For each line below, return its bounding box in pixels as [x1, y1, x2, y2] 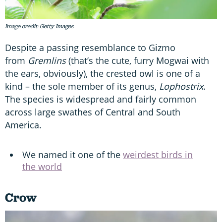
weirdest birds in [123, 148, 193, 161]
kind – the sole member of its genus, [5, 80, 159, 92]
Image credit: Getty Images [5, 22, 73, 30]
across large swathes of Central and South [5, 106, 180, 118]
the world [22, 160, 62, 172]
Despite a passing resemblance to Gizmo [5, 41, 175, 54]
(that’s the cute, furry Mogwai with [66, 54, 209, 66]
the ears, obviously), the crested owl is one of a [5, 67, 200, 79]
